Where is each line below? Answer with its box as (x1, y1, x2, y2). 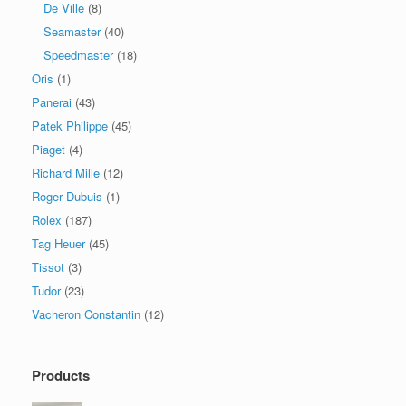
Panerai (32, 92, 72, 111)
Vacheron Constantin (32, 304, 140, 323)
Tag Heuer (32, 234, 85, 252)
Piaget (32, 140, 65, 158)
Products (32, 364, 90, 385)
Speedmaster (43, 45, 113, 63)
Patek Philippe (32, 116, 108, 134)
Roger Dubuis (32, 187, 102, 205)
